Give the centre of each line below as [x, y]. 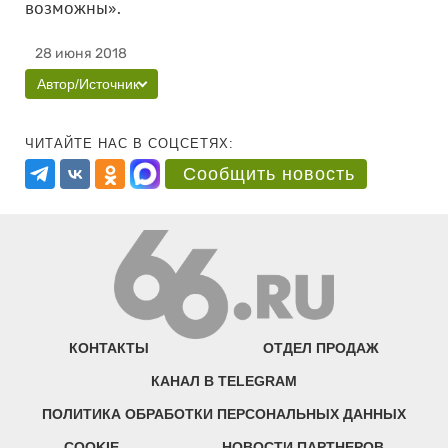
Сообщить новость [269, 174]
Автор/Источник [88, 84]
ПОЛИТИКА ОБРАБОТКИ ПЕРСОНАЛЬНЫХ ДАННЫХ [224, 414]
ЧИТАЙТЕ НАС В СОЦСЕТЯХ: [129, 143]
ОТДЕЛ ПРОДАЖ [320, 348]
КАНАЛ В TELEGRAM [224, 381]
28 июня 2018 [81, 53]
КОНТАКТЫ [109, 348]
